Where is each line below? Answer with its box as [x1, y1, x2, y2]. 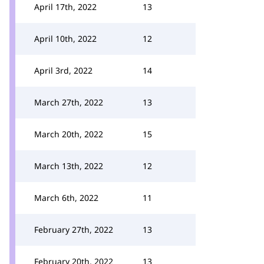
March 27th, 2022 [34, 97, 103, 108]
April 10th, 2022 [34, 33, 97, 44]
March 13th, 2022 [34, 160, 103, 171]
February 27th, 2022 [34, 224, 113, 235]
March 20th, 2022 [34, 128, 103, 140]
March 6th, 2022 [34, 192, 98, 203]
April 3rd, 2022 [34, 65, 93, 76]
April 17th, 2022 [34, 1, 97, 12]
